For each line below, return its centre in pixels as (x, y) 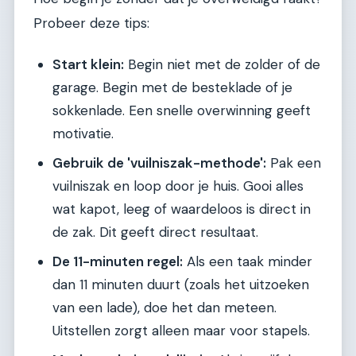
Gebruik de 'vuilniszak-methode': (159, 163)
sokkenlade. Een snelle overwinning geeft (182, 110)
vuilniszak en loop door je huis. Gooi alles (178, 186)
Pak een (294, 163)
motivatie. (83, 133)
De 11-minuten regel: (118, 261)
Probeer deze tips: (91, 23)
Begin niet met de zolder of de (222, 64)
